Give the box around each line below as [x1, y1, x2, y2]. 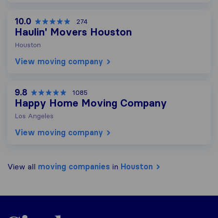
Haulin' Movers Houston [15, 26, 132, 38]
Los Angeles [15, 111, 54, 120]
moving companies [38, 162, 110, 171]
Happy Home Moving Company [15, 97, 167, 109]
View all [7, 162, 38, 171]
